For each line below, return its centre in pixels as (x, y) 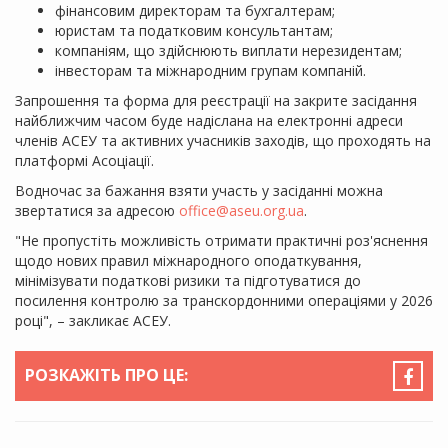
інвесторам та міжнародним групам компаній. (210, 70)
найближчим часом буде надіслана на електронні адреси (209, 120)
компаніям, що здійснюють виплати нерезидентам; (228, 50)
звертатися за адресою (97, 210)
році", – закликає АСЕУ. (93, 320)
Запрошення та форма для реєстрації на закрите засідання (216, 100)
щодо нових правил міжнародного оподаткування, (188, 260)
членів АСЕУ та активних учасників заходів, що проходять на (223, 140)
